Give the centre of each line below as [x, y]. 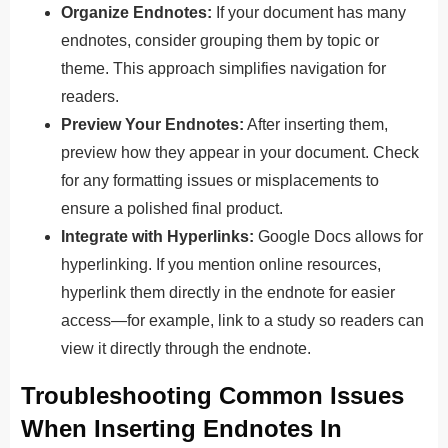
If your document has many [309, 12]
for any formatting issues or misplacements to [220, 180]
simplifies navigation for [302, 68]
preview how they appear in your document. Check [240, 152]
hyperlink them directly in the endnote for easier [228, 292]
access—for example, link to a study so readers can [242, 320]
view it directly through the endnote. [186, 348]
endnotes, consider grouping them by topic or [220, 40]
